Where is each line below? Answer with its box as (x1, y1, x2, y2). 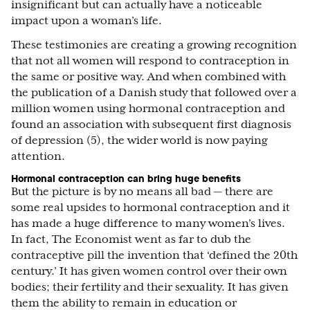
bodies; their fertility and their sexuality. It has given (11, 281, 289, 293)
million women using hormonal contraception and (11, 102, 285, 115)
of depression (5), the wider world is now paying (11, 134, 268, 147)
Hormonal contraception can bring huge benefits (11, 171, 241, 185)
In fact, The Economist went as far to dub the (11, 233, 251, 246)
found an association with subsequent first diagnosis (11, 118, 291, 131)
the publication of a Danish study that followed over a (11, 86, 297, 99)
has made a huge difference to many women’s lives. (11, 217, 285, 230)
